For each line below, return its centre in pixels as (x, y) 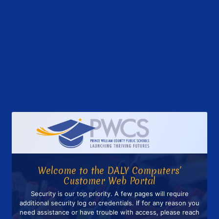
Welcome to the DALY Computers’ (109, 170)
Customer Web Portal (109, 181)
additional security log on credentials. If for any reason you (109, 203)
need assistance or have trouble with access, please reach (109, 212)
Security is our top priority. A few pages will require (109, 194)
